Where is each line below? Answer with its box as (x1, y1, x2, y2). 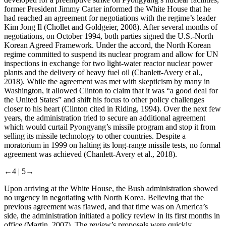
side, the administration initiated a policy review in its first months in (4, 211, 220, 220)
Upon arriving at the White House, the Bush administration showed (4, 184, 218, 193)
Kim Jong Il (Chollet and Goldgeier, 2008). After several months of (4, 23, 217, 32)
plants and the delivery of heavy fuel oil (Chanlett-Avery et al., (4, 68, 202, 77)
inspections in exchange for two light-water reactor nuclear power (4, 59, 212, 68)
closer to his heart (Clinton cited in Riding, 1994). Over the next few (4, 104, 221, 114)
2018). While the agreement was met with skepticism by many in (4, 77, 210, 86)
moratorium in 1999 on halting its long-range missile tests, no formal (4, 141, 220, 150)
